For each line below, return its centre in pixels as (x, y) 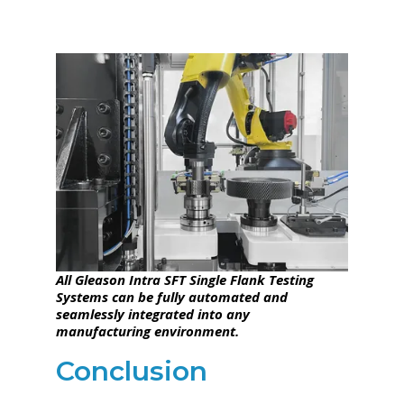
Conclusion (132, 371)
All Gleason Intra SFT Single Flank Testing (185, 280)
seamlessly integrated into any (153, 314)
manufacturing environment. (148, 331)
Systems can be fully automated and (172, 297)
